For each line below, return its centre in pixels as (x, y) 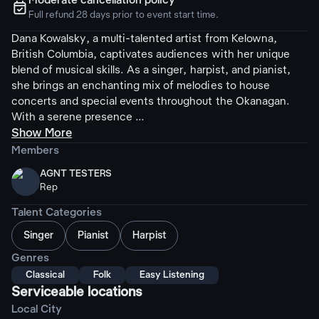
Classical (46, 275)
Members (35, 151)
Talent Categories (57, 213)
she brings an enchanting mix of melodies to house (141, 86)
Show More (42, 134)
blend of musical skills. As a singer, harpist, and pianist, (151, 70)
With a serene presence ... (78, 117)
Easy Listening (172, 275)
